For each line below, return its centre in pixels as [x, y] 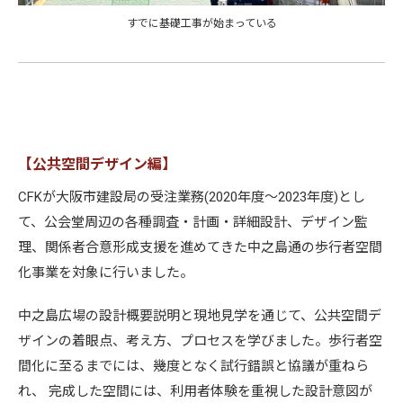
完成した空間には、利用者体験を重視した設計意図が [210, 391]
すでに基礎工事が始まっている [201, 23]
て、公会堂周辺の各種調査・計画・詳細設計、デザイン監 [193, 222]
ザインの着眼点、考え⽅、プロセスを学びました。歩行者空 [200, 341]
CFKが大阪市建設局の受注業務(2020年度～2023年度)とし [192, 197]
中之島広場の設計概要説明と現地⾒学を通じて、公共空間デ [200, 316]
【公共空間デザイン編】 [97, 164]
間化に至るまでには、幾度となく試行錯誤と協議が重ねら [193, 366]
